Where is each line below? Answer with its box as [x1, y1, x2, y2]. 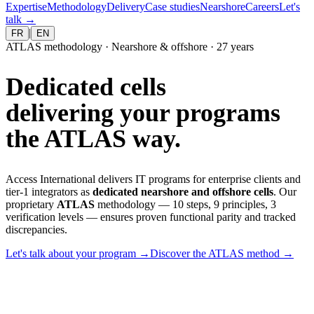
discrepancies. [6, 223, 67, 235]
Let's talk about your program [6, 247, 136, 259]
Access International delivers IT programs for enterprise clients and [6, 172, 301, 185]
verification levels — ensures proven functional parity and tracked [6, 210, 296, 223]
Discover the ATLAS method [150, 247, 280, 259]
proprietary [6, 198, 57, 210]
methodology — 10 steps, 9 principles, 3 [95, 198, 276, 210]
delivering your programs [6, 98, 280, 127]
